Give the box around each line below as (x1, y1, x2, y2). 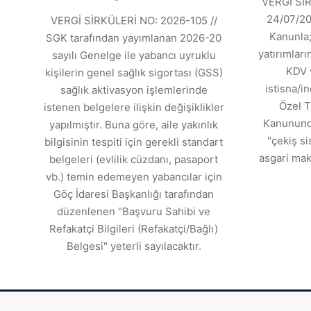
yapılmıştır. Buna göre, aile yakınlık (49, 118, 218, 131)
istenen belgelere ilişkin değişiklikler (43, 101, 224, 114)
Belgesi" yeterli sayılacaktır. (66, 239, 201, 253)
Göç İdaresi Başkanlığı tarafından (53, 187, 214, 201)
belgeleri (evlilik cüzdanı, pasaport (49, 153, 218, 166)
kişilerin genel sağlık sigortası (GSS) (44, 66, 223, 79)
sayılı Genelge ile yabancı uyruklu (51, 49, 216, 62)
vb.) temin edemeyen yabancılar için (45, 170, 222, 183)
